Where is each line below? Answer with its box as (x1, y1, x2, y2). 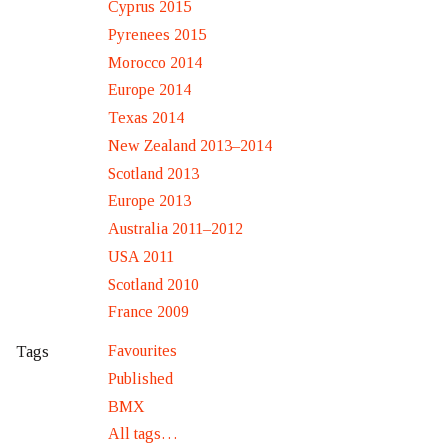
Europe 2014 (108, 81, 191, 99)
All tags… (108, 425, 178, 443)
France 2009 (108, 303, 189, 321)
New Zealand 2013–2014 (108, 136, 272, 154)
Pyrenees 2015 (108, 25, 206, 43)
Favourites (108, 342, 177, 360)
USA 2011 (108, 247, 174, 265)
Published (108, 369, 173, 387)
